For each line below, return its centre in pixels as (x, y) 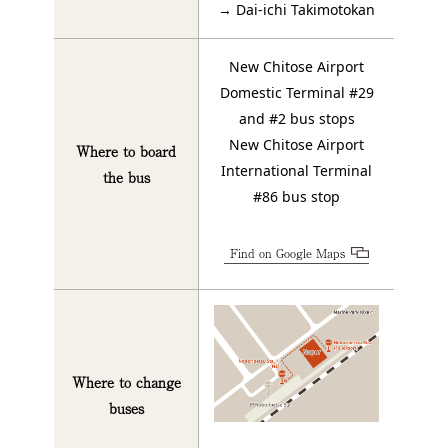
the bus (126, 177)
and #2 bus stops (296, 119)
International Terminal (296, 171)
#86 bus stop (296, 197)
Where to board (126, 151)
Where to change (126, 382)
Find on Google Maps (287, 253)
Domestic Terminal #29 (296, 93)
